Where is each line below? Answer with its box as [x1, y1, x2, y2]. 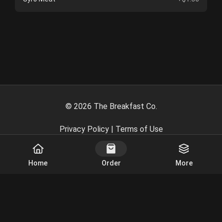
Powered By [60, 147, 104, 157]
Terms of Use [115, 124, 163, 134]
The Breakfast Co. [93, 102, 157, 111]
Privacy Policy [59, 124, 109, 134]
